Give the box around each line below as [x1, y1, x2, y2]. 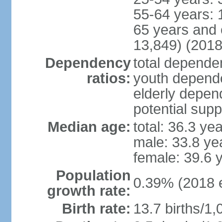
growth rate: [47, 183, 131, 199]
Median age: [47, 119, 131, 135]
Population [55, 167, 131, 183]
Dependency [45, 55, 131, 71]
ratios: [86, 70, 131, 86]
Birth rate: [61, 201, 131, 217]
